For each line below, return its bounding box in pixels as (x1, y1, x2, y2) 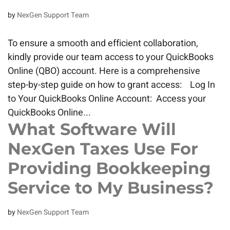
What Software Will (8, 119, 176, 139)
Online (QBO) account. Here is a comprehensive (8, 64, 200, 78)
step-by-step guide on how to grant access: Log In (8, 78, 215, 92)
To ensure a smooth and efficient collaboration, (8, 36, 198, 50)
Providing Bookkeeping (8, 158, 210, 178)
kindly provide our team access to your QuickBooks (8, 50, 214, 64)
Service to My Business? (8, 178, 214, 198)
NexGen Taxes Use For (8, 139, 198, 159)
